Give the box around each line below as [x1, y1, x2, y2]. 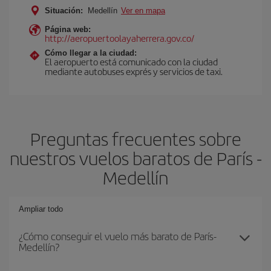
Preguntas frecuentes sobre [30, 126, 241, 151]
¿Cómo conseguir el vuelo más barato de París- [19, 229, 217, 243]
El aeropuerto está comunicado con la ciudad [45, 55, 218, 68]
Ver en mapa [121, 6, 165, 15]
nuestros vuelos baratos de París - [9, 145, 262, 171]
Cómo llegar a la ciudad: [45, 48, 137, 57]
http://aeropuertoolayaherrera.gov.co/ [45, 31, 194, 44]
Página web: [45, 25, 91, 34]
